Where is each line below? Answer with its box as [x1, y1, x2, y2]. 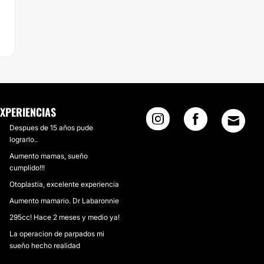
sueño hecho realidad [9, 241, 80, 250]
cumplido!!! [9, 163, 45, 172]
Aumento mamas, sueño [9, 151, 88, 160]
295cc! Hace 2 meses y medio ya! [9, 213, 120, 222]
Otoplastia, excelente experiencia [9, 180, 119, 189]
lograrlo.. [9, 135, 38, 144]
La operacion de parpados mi [9, 229, 104, 238]
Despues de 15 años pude [9, 123, 93, 132]
